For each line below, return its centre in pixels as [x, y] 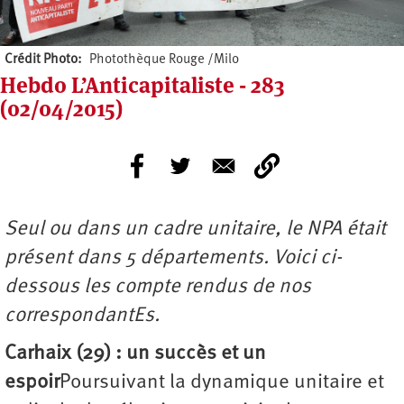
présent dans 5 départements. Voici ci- [173, 259]
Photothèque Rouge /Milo [164, 60]
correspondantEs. [82, 317]
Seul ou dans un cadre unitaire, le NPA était [195, 230]
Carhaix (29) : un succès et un [135, 354]
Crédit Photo [41, 60]
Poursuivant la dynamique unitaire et [222, 383]
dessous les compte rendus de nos [158, 288]
